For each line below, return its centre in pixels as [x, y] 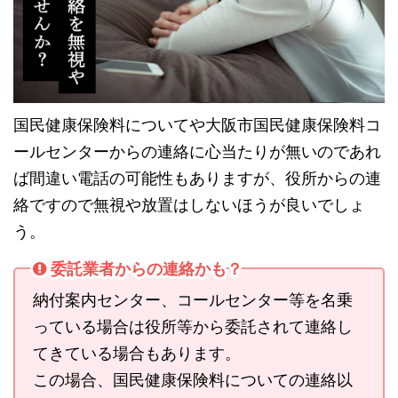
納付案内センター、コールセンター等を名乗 [193, 300]
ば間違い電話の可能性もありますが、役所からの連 [197, 179]
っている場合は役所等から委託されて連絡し [193, 327]
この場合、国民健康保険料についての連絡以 [193, 380]
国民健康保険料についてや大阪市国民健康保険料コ [197, 125]
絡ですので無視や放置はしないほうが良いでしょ [189, 205]
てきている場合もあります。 [137, 354]
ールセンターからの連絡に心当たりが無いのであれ [197, 152]
